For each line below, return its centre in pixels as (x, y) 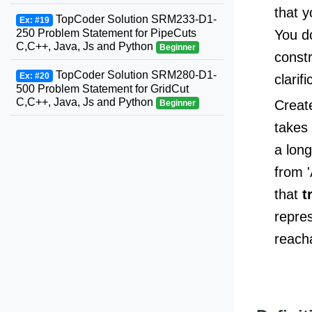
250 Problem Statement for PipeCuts (106, 33)
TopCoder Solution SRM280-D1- (134, 75)
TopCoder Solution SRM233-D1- (134, 19)
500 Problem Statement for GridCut (102, 89)
